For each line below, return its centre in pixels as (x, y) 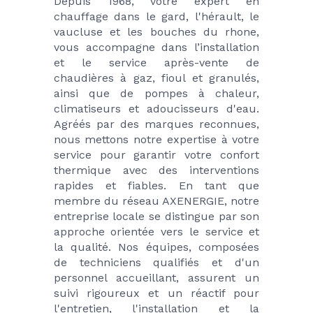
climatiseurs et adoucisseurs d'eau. (156, 109)
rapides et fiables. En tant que (156, 186)
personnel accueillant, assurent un (156, 278)
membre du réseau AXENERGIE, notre (156, 201)
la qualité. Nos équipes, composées (156, 247)
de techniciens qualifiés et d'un (156, 263)
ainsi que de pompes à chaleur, (156, 94)
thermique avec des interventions (156, 170)
